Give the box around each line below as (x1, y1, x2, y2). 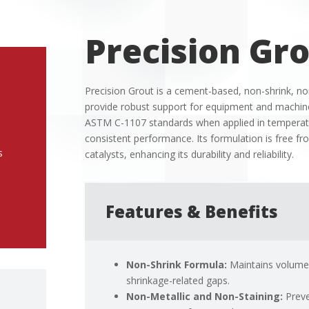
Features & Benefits (106, 200, 279, 223)
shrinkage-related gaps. (126, 274, 230, 288)
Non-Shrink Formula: (126, 258, 228, 272)
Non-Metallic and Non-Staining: (126, 290, 283, 303)
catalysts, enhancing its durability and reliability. (85, 148, 295, 161)
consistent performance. (85, 132, 195, 146)
